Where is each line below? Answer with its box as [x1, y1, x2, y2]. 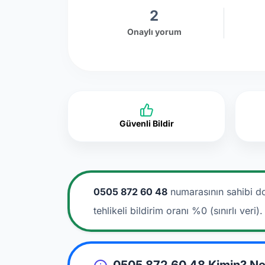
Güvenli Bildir [119, 118, 174, 128]
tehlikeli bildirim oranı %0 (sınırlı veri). [93, 205, 263, 216]
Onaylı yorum [127, 26, 182, 37]
